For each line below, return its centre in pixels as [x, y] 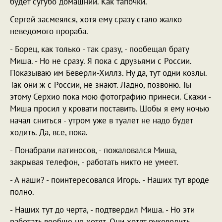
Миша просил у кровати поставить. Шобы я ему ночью [110, 109]
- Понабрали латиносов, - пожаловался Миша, [93, 150]
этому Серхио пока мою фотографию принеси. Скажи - [110, 97]
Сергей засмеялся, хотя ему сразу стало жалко [96, 19]
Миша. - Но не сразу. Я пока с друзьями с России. [101, 61]
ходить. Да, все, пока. [49, 132]
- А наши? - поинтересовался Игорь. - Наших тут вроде [110, 180]
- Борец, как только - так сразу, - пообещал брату [99, 49]
